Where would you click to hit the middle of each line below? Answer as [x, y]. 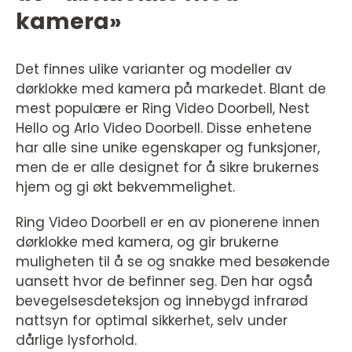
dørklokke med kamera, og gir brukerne [147, 242]
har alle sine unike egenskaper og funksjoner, [168, 148]
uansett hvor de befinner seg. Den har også [164, 281]
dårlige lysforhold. [76, 340]
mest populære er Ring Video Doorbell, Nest [163, 108]
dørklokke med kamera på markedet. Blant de [171, 89]
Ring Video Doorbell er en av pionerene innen [168, 222]
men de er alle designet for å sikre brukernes [167, 167]
